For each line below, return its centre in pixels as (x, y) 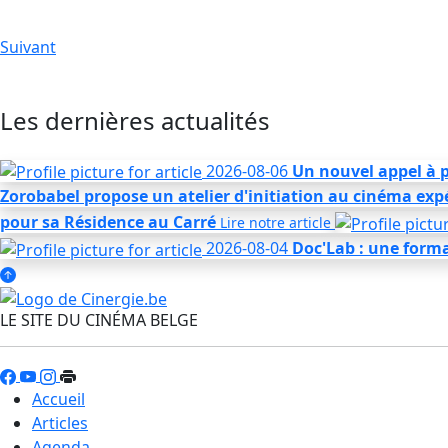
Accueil (58, 399)
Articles (60, 423)
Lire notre (254, 223)
